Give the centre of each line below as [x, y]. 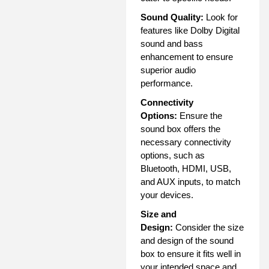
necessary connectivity [186, 142]
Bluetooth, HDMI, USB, [186, 169]
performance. [167, 83]
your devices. [167, 195]
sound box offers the [180, 129]
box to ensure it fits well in [191, 254]
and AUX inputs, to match [190, 182]
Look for [221, 17]
